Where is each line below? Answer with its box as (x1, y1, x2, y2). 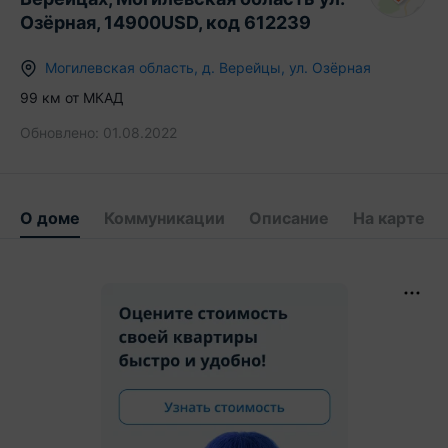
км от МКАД (38, 89, 124, 106)
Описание (249, 208, 329, 228)
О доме (20, 208, 80, 228)
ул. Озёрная (289, 59, 371, 76)
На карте (353, 208, 425, 228)
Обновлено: (20, 124, 99, 141)
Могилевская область (45, 59, 194, 76)
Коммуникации (104, 208, 225, 228)
